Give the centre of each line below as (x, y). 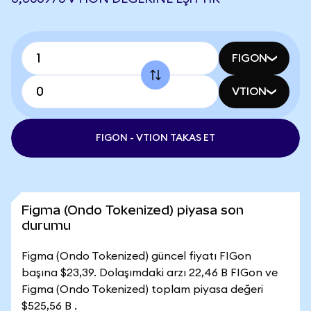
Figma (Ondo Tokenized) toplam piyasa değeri (142, 289)
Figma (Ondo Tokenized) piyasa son (133, 210)
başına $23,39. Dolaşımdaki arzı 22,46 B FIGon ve (150, 273)
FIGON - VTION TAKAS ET (155, 138)
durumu (46, 225)
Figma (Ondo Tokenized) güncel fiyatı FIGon (136, 256)
